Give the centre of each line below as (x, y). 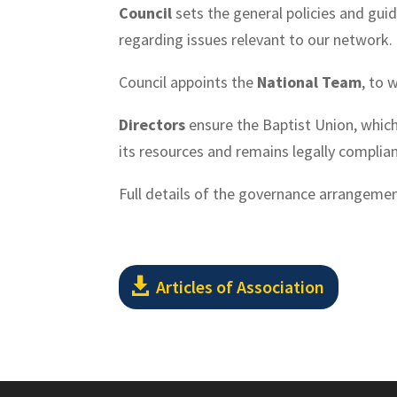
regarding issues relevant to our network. (256, 39)
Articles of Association (241, 287)
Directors (152, 124)
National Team (310, 82)
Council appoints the (188, 82)
